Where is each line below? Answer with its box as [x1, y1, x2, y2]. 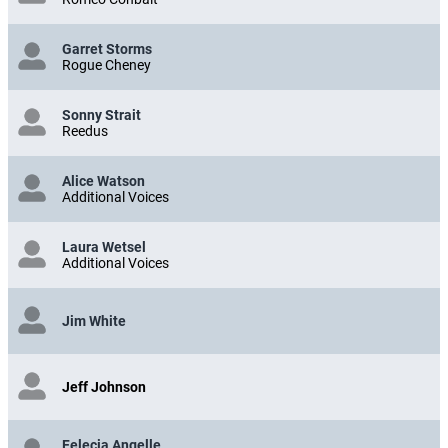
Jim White [62, 312, 126, 329]
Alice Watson [62, 172, 145, 189]
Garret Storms [62, 40, 152, 57]
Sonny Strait [62, 106, 141, 123]
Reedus [62, 122, 108, 139]
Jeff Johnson [62, 378, 146, 395]
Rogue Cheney [62, 56, 151, 73]
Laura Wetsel [62, 238, 146, 255]
